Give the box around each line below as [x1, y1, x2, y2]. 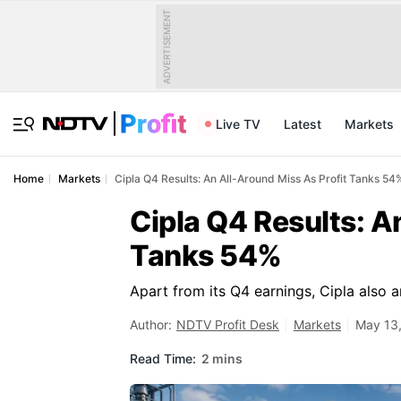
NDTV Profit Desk [176, 317, 279, 332]
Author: [130, 317, 172, 332]
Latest [284, 116, 321, 132]
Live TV [216, 116, 260, 132]
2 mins [201, 350, 243, 366]
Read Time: [130, 350, 196, 366]
